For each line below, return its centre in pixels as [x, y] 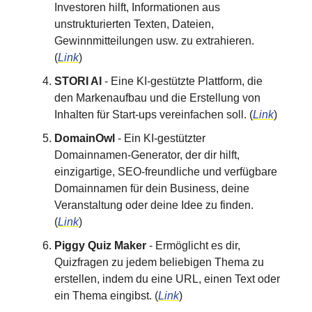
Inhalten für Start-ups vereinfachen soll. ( [154, 115]
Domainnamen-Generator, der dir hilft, [147, 155]
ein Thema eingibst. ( [106, 296]
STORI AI [78, 81]
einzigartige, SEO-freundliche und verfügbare [166, 172]
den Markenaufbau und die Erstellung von [157, 98]
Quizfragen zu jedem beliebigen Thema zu [159, 262]
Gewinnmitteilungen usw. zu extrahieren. [154, 41]
